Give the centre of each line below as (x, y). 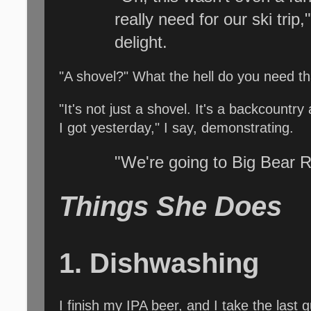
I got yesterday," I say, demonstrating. (176, 127)
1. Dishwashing (159, 263)
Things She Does (170, 207)
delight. (141, 42)
